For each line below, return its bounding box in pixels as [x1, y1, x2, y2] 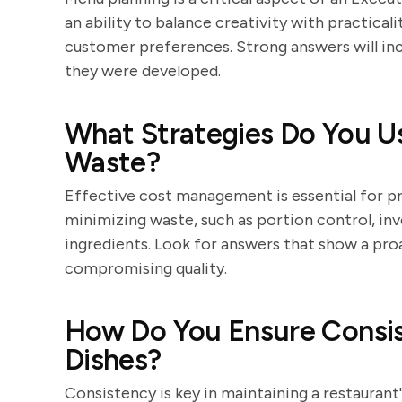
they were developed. [65, 61, 221, 81]
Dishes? [65, 343, 162, 377]
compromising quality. [65, 258, 227, 278]
